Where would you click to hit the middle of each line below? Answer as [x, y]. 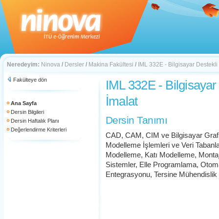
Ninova [51, 65]
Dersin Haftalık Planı [35, 121]
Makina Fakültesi [111, 65]
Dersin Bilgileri [27, 112]
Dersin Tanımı [136, 120]
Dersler [74, 65]
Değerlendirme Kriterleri [39, 130]
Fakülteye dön [30, 80]
